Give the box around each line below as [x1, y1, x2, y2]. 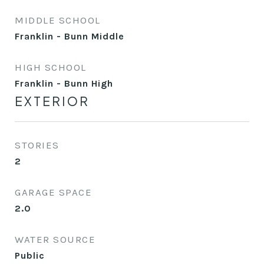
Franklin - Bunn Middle [15, 31, 124, 42]
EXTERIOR [15, 93, 90, 109]
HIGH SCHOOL [15, 61, 87, 73]
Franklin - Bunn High [15, 78, 113, 89]
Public [15, 250, 45, 261]
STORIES [15, 139, 60, 151]
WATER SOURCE [15, 233, 95, 245]
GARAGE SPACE [15, 186, 92, 198]
